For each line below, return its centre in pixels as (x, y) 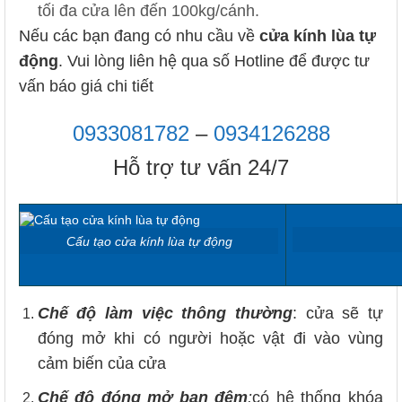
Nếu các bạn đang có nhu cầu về (139, 35)
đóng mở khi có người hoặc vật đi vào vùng (210, 339)
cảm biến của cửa (101, 364)
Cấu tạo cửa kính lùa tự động (149, 241)
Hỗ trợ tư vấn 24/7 (201, 168)
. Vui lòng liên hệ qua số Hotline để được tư (214, 61)
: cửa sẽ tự (338, 314)
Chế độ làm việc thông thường (165, 314)
